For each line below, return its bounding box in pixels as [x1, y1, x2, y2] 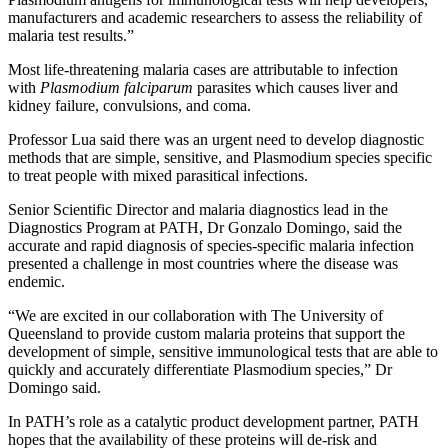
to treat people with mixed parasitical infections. [8, 166, 308, 184]
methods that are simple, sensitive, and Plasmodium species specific [8, 148, 432, 166]
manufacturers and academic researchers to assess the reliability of [8, 8, 422, 26]
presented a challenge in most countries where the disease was [8, 254, 398, 272]
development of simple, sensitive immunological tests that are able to [8, 342, 438, 360]
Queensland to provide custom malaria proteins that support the [8, 324, 405, 342]
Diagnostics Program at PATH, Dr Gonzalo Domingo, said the [8, 218, 402, 236]
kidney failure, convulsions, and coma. [8, 96, 251, 114]
